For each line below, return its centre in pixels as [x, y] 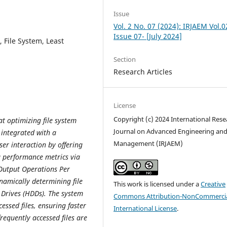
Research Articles [143, 71]
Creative [213, 184]
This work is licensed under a [157, 184]
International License [145, 208]
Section [125, 59]
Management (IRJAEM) [148, 143]
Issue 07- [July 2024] [148, 36]
